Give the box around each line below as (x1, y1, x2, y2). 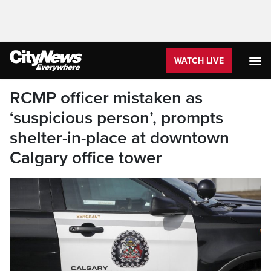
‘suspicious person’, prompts (10, 108, 223, 128)
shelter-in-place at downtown (10, 128, 229, 148)
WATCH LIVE (174, 56, 224, 66)
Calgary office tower (10, 148, 162, 168)
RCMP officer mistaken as (10, 88, 203, 108)
